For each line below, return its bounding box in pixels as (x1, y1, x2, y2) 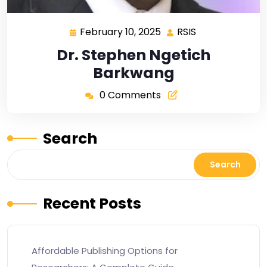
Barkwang (92, 62, 175, 83)
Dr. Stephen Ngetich (57, 44, 210, 66)
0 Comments (99, 88, 161, 102)
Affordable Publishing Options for (32, 244, 178, 257)
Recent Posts (43, 193, 141, 214)
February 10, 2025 (80, 24, 161, 39)
